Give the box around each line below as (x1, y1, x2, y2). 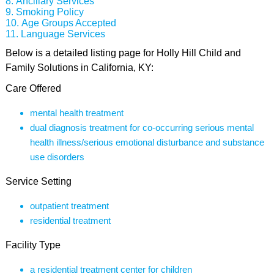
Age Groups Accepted (21, 18, 116, 28)
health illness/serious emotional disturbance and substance (29, 137, 264, 147)
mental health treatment (29, 108, 124, 118)
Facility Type (5, 240, 61, 250)
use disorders (29, 152, 84, 162)
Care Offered (5, 83, 61, 94)
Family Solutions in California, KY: (5, 62, 154, 73)
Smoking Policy (15, 7, 84, 17)
